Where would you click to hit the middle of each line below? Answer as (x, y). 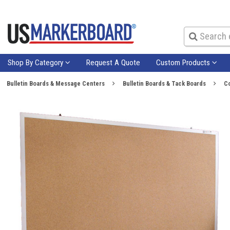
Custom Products (184, 62)
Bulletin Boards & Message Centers (55, 83)
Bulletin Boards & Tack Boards (164, 83)
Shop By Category (37, 62)
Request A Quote (113, 62)
